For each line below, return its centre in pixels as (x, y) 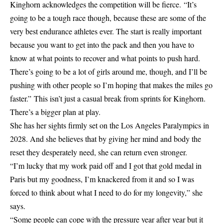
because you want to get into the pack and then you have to (102, 45)
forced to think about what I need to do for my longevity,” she (106, 192)
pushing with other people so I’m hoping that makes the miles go (111, 85)
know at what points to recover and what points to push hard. (105, 58)
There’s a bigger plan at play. (55, 112)
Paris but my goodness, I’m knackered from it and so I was (102, 179)
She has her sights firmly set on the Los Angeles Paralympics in (110, 125)
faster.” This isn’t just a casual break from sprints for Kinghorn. (108, 98)
